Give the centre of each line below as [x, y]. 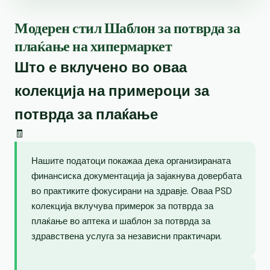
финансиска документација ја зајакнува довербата [137, 176]
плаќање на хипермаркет [93, 46]
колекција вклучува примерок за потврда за [122, 206]
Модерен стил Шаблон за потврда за [127, 28]
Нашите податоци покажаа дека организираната [131, 161]
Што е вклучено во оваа [101, 67]
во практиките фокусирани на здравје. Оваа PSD [132, 191]
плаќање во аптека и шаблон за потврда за [121, 221]
